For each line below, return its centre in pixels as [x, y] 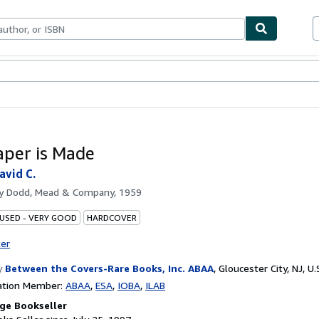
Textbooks [42, 72]
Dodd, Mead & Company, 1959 [74, 192]
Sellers [82, 72]
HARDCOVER [112, 217]
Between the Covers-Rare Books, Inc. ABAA [109, 268]
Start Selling [126, 72]
